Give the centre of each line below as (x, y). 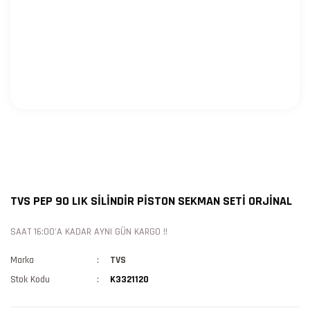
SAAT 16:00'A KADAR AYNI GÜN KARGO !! (89, 232)
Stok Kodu (30, 280)
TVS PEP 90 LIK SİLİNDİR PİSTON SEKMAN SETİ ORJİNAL (151, 201)
